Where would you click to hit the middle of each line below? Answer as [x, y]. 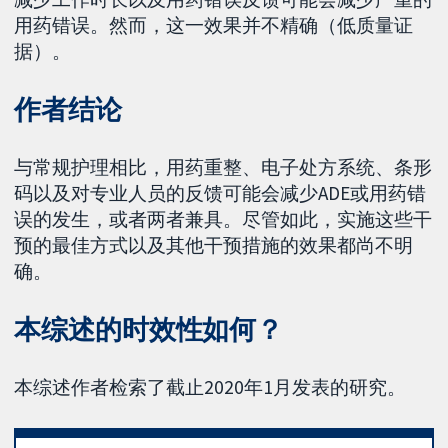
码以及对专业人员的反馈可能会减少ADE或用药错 [220, 192]
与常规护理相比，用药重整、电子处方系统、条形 [223, 166]
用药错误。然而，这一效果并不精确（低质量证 [214, 25]
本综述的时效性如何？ [149, 329]
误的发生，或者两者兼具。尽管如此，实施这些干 [223, 218]
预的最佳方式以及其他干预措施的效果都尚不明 [214, 244]
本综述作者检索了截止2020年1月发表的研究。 [210, 386]
